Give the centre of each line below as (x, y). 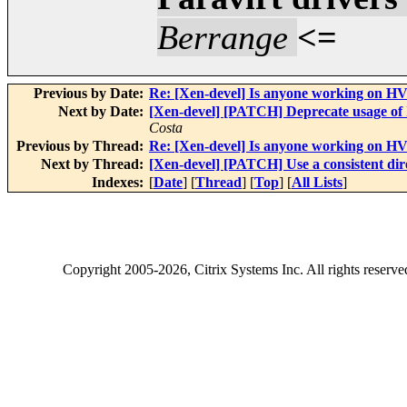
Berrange (223, 38)
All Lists (317, 183)
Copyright (94, 270)
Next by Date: (103, 112)
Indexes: (119, 183)
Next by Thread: (94, 164)
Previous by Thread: (82, 146)
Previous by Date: (90, 94)
